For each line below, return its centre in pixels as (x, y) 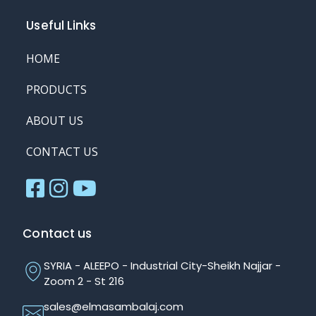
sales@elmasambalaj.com (114, 307)
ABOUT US (55, 121)
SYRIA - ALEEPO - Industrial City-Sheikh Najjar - (163, 266)
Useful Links (61, 26)
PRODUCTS (57, 90)
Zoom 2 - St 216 (84, 281)
